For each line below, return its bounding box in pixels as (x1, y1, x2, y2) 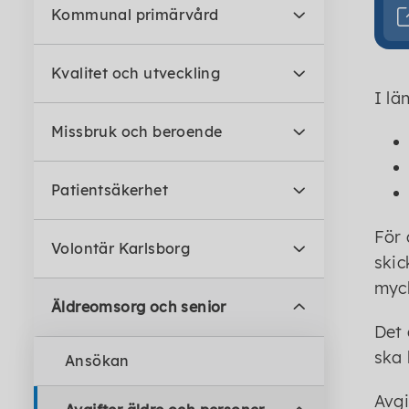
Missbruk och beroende (51, 122, 223, 141)
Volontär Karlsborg (51, 239, 191, 257)
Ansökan (65, 351, 130, 370)
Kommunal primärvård (51, 5, 219, 24)
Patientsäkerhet (51, 181, 168, 199)
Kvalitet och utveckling (51, 64, 221, 82)
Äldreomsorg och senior (51, 298, 226, 316)
